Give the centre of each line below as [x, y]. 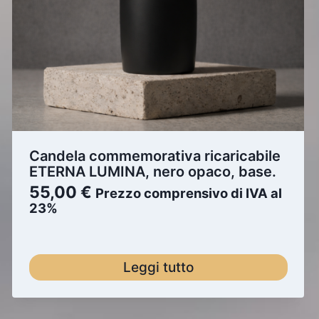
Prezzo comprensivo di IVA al [188, 193]
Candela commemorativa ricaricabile [155, 156]
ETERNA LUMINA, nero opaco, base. [152, 171]
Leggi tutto [158, 267]
